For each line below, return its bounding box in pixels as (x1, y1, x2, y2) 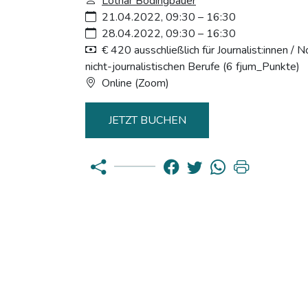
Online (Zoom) (102, 75, 169, 91)
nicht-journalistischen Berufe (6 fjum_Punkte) (85, 58, 300, 74)
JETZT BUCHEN (108, 112, 186, 128)
